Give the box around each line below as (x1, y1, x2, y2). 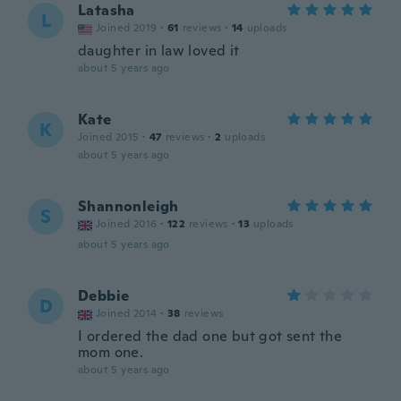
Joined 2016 (96, 217, 158, 231)
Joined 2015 (78, 130, 140, 144)
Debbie (78, 286, 130, 305)
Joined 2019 (96, 21, 158, 35)
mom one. (78, 343, 144, 362)
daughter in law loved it (78, 41, 240, 60)
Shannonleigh (78, 197, 179, 216)
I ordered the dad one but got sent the (78, 327, 343, 346)
